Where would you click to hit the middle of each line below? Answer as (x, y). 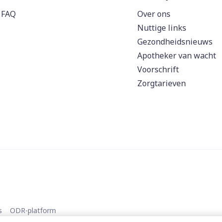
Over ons (154, 14)
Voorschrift (158, 69)
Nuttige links (162, 28)
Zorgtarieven (162, 83)
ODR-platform (33, 210)
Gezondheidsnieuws (175, 41)
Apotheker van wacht (177, 55)
